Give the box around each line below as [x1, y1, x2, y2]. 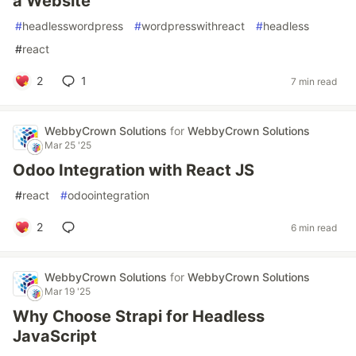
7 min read [291, 75, 337, 87]
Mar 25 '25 [44, 139, 91, 151]
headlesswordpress [22, 19, 123, 33]
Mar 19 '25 [44, 285, 91, 297]
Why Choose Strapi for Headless [13, 307, 265, 326]
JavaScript [13, 327, 97, 346]
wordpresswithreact [141, 19, 245, 33]
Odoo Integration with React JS [13, 161, 254, 180]
